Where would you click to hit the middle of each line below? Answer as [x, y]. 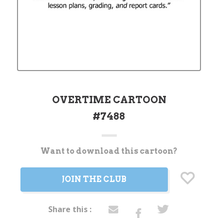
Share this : [70, 209]
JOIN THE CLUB [94, 179]
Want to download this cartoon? [109, 151]
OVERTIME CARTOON [109, 100]
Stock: [27, 160]
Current [29, 151]
